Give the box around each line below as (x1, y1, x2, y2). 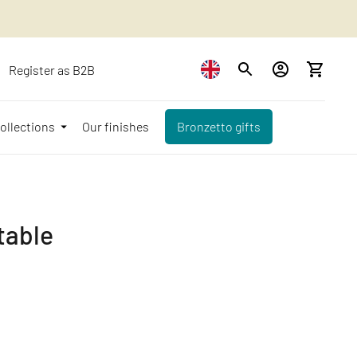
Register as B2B (9, 61, 95, 77)
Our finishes (82, 119, 149, 135)
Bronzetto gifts (177, 119, 261, 135)
